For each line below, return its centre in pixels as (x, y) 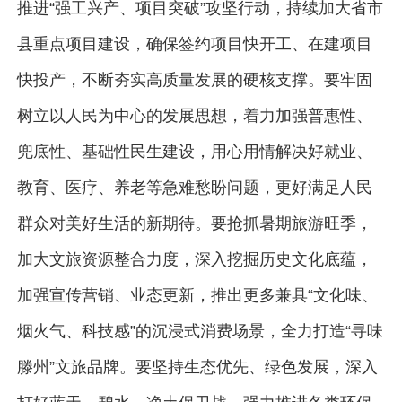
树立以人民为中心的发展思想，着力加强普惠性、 (194, 116)
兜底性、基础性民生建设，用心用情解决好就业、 (194, 152)
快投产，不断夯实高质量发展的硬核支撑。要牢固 (194, 80)
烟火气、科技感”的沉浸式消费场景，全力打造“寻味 (200, 332)
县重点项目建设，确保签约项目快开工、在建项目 (194, 44)
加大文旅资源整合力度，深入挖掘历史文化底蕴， (194, 260)
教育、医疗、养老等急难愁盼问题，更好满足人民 (194, 188)
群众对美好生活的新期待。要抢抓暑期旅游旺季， (194, 224)
